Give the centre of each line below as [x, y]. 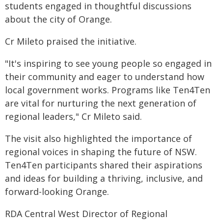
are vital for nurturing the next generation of [101, 103]
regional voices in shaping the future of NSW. [101, 152]
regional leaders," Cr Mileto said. [73, 116]
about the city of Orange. [58, 19]
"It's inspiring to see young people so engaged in [108, 63]
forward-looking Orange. [57, 192]
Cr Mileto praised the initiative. [71, 41]
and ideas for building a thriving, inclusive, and [104, 178]
